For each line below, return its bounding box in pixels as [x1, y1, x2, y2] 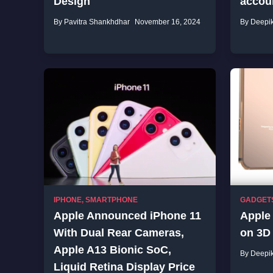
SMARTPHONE [85, 196, 138, 204]
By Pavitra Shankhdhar [54, 18, 130, 26]
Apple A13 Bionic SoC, [54, 244, 171, 256]
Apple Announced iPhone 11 [54, 210, 201, 222]
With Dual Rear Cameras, [54, 227, 184, 239]
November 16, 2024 [135, 18, 200, 26]
